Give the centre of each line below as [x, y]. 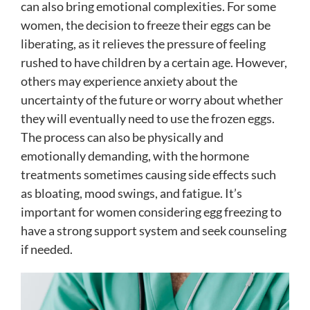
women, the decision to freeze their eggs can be [146, 25]
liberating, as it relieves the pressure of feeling [143, 44]
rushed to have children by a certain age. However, [154, 63]
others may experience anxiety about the [129, 81]
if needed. [47, 249]
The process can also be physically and [122, 137]
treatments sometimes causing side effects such [148, 175]
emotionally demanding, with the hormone [135, 156]
